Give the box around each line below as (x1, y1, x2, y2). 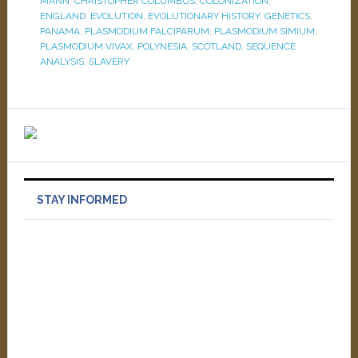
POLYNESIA (137, 41, 187, 52)
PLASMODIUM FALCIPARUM (84, 26, 209, 37)
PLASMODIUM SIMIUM (213, 26, 315, 37)
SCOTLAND (191, 41, 241, 52)
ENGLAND (39, 10, 86, 22)
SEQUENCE (245, 41, 296, 52)
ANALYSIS (39, 56, 84, 67)
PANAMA (39, 26, 80, 37)
